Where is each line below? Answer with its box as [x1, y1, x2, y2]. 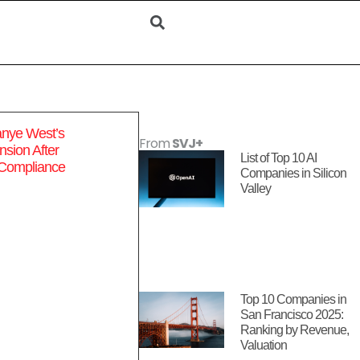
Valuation [240, 337, 288, 352]
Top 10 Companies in [240, 292, 347, 306]
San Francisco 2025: [240, 307, 344, 321]
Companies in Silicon [240, 166, 347, 181]
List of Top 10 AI [240, 151, 317, 166]
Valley [240, 182, 272, 196]
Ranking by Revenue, [240, 322, 350, 337]
